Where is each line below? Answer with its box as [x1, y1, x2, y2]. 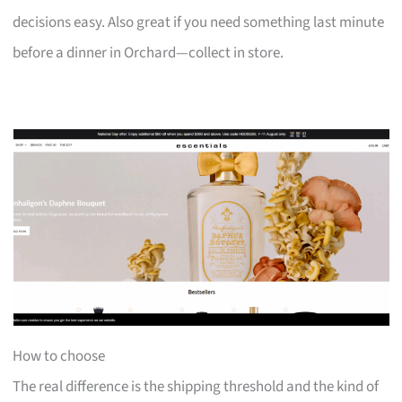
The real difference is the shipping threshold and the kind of [13, 375, 380, 398]
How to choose [13, 345, 106, 367]
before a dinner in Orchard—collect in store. [13, 41, 284, 64]
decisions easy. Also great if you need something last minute [13, 11, 385, 33]
